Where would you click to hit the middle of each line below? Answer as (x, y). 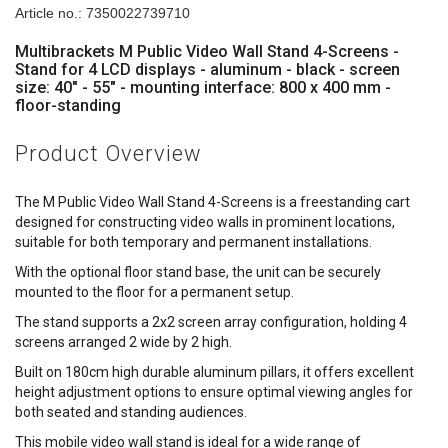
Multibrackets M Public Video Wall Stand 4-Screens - (207, 51)
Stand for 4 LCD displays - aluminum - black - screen (207, 69)
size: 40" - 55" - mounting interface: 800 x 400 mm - (203, 87)
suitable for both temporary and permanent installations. (193, 241)
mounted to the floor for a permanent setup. (154, 291)
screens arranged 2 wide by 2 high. (123, 341)
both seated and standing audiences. (131, 411)
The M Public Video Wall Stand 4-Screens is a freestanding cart (212, 201)
